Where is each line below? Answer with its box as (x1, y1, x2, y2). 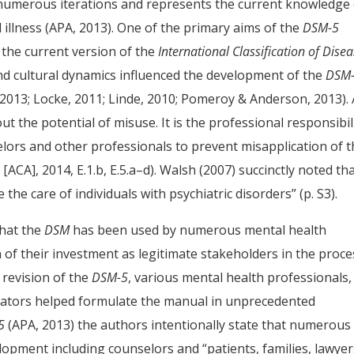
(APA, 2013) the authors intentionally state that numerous (5, 316, 352, 333)
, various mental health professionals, (128, 269, 352, 286)
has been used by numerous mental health (70, 221, 327, 239)
